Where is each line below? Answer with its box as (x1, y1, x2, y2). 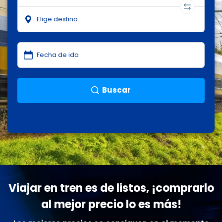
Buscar (102, 85, 131, 96)
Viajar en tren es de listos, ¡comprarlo (8, 180, 214, 196)
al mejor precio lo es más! (41, 196, 181, 212)
